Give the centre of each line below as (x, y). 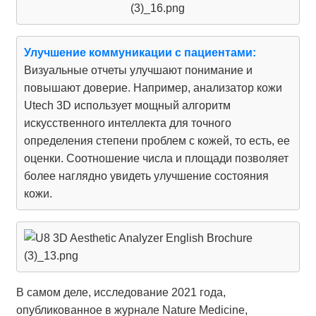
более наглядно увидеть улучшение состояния (146, 176)
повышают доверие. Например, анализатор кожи (153, 88)
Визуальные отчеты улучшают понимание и (138, 71)
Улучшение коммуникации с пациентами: (140, 53)
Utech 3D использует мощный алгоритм (127, 106)
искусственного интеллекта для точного (127, 123)
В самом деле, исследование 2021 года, (121, 293)
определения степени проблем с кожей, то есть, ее (157, 141)
